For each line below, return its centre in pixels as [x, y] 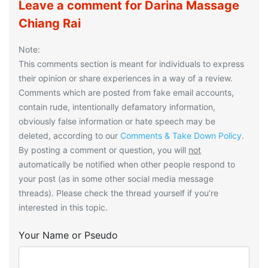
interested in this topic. [63, 208]
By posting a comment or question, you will [103, 150]
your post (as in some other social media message [116, 179]
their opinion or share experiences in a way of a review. [126, 78]
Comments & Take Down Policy [181, 136]
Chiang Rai [50, 24]
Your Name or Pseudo [68, 235]
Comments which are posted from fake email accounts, [126, 93]
